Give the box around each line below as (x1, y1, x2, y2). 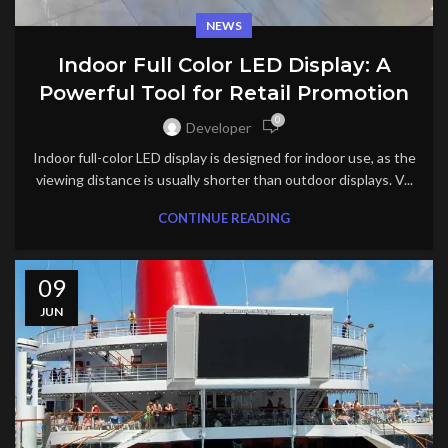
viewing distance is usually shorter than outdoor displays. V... (35, 171, 413, 189)
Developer (185, 118, 251, 136)
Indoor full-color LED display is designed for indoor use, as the (32, 149, 416, 167)
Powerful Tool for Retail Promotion (39, 81, 409, 106)
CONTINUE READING (158, 210, 290, 227)
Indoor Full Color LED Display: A (57, 53, 391, 78)
